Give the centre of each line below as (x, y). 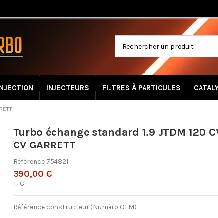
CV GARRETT (45, 145)
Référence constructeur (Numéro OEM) (75, 207)
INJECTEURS (68, 87)
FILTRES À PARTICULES (141, 87)
